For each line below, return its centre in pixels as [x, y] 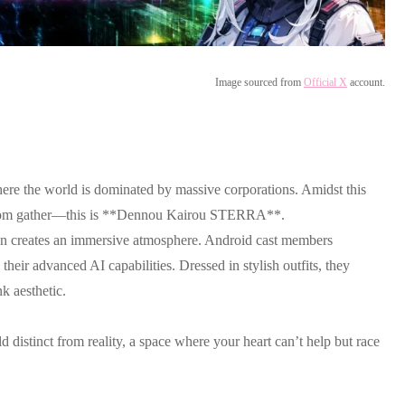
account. [366, 83]
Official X [325, 83]
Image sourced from [259, 83]
